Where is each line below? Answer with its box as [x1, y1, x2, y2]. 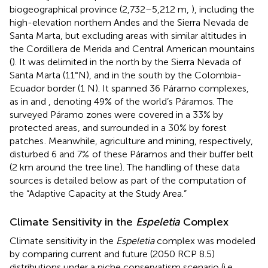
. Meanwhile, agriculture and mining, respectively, [44, 135, 253, 147]
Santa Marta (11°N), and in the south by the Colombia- [10, 69, 242, 81]
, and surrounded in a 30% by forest [78, 121, 227, 133]
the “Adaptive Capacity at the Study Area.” [10, 187, 187, 199]
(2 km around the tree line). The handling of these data [10, 161, 240, 173]
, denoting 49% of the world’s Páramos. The [48, 95, 233, 107]
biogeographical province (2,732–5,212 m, [10, 3, 191, 15]
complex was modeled [154, 234, 255, 246]
